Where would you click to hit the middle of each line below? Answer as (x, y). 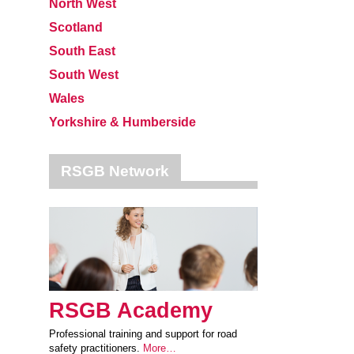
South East (82, 51)
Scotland (76, 27)
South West (84, 75)
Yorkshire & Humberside (122, 122)
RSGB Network (115, 171)
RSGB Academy (131, 310)
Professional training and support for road (143, 333)
